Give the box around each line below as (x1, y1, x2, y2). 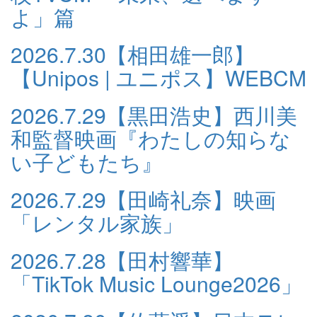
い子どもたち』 (11, 146, 163, 177)
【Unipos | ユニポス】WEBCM (11, 62, 306, 93)
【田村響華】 (106, 245, 234, 275)
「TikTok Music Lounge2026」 (11, 268, 302, 299)
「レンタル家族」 (11, 207, 183, 238)
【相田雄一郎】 (106, 39, 255, 69)
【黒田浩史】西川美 (106, 100, 297, 130)
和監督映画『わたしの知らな (11, 123, 291, 154)
